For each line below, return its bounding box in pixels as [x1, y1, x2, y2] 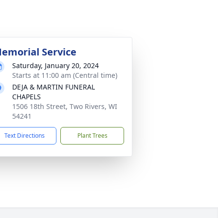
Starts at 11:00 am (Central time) [12, 71, 117, 80]
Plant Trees [77, 131, 108, 140]
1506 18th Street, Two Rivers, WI [12, 102, 117, 111]
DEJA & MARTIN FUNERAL [12, 82, 95, 91]
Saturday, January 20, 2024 [12, 61, 99, 70]
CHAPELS [12, 92, 41, 101]
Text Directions [4, 131, 45, 140]
